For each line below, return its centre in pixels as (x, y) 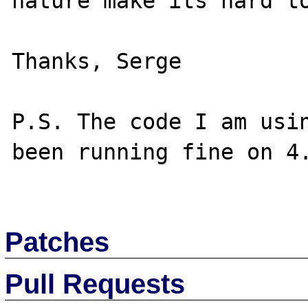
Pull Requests (95, 284)
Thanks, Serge (97, 61)
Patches (57, 242)
